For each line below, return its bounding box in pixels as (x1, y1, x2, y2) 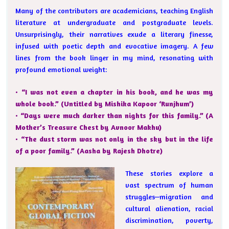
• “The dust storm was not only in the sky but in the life (15, 134, 214, 144)
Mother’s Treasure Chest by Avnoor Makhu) (15, 123, 162, 132)
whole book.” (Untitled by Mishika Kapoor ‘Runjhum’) (15, 99, 194, 108)
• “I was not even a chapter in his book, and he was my (15, 87, 214, 97)
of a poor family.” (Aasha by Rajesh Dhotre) (15, 146, 163, 155)
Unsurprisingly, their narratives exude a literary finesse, (15, 30, 214, 39)
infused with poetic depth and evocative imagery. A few (15, 41, 214, 51)
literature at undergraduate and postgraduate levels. (15, 18, 214, 27)
